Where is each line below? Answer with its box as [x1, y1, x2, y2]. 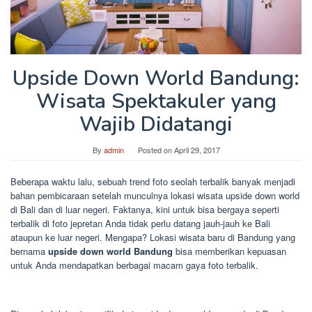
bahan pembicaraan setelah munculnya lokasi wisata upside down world [10, 189, 299, 203]
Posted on [137, 144, 174, 156]
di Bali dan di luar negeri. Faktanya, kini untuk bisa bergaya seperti [10, 203, 279, 217]
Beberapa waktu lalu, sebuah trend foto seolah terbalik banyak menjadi [10, 175, 295, 189]
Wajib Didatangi [79, 110, 233, 139]
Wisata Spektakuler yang [36, 87, 276, 116]
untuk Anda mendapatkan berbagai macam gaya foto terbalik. [10, 258, 258, 272]
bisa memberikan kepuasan [173, 244, 286, 258]
